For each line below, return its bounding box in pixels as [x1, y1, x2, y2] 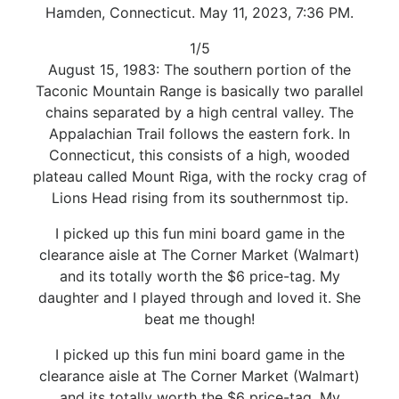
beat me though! [144, 309, 255, 328]
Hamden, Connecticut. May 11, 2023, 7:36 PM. [45, 3, 354, 21]
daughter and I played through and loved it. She [38, 288, 361, 306]
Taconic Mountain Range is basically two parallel [36, 81, 363, 100]
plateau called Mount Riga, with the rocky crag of [32, 167, 367, 185]
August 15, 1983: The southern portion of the [48, 60, 351, 78]
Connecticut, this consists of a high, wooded [49, 145, 350, 164]
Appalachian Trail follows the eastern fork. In [49, 124, 350, 142]
